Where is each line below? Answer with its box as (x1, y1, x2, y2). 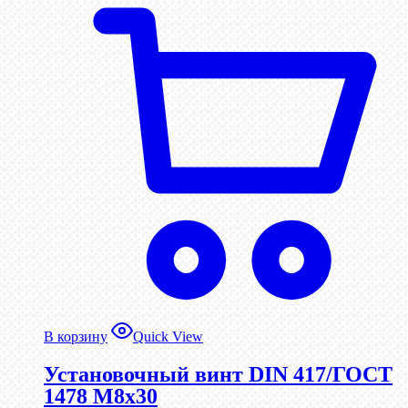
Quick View (133, 329, 203, 345)
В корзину (44, 329, 107, 345)
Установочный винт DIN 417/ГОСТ (44, 362, 393, 386)
